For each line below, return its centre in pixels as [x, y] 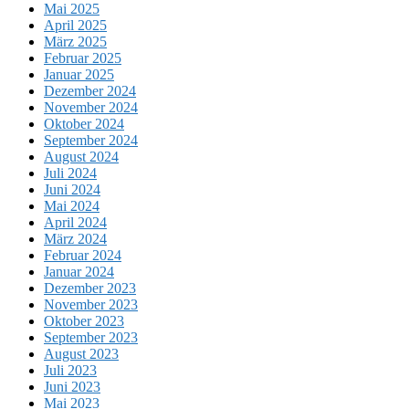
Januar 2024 [79, 272]
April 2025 [75, 26]
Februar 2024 [83, 256]
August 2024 [81, 157]
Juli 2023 [70, 371]
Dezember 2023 [90, 288]
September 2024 [91, 141]
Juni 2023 [72, 387]
